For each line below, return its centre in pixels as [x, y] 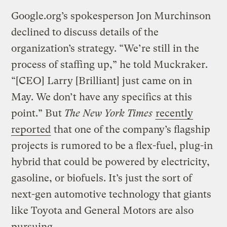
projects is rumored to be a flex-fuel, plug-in [112, 145]
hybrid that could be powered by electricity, [111, 162]
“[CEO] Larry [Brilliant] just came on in [102, 81]
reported [31, 129]
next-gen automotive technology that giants [111, 194]
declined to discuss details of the [85, 32]
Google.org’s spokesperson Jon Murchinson [111, 16]
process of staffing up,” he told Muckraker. [110, 64]
